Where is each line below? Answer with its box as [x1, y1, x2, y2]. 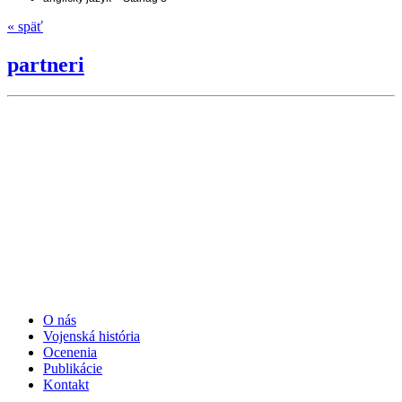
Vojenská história [43, 328, 140, 344]
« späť [7, 18, 43, 34]
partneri [7, 52, 84, 76]
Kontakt [43, 376, 89, 392]
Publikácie [43, 360, 102, 376]
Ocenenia [43, 344, 97, 360]
